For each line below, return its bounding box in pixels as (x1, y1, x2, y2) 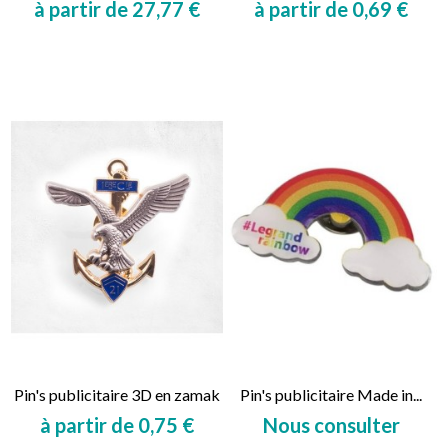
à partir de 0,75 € (40, 412, 194, 437)
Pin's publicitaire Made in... (240, 384, 422, 404)
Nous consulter (262, 412, 400, 437)
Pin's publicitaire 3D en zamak (14, 384, 220, 404)
